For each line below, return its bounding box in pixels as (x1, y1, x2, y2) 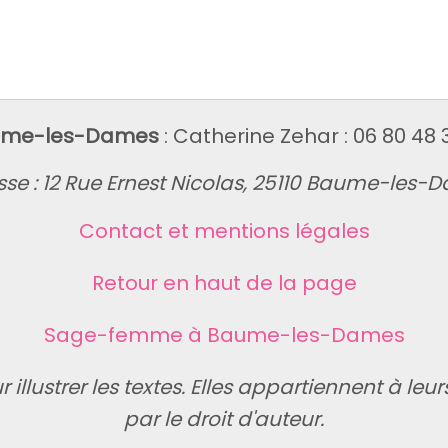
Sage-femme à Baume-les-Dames (43, 321, 405, 349)
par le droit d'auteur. (124, 405, 324, 433)
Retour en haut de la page (91, 269, 357, 297)
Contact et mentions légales (78, 217, 370, 245)
